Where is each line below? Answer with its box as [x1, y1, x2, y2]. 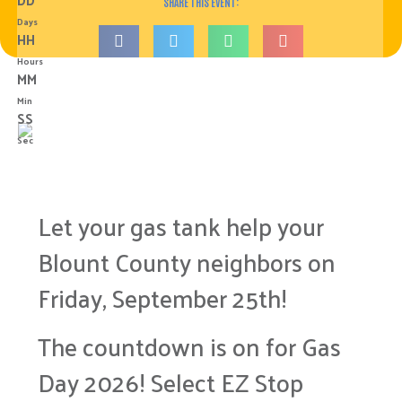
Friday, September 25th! [38, 275, 287, 319]
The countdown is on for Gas [38, 324, 341, 369]
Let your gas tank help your [38, 204, 324, 248]
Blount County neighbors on [38, 240, 336, 284]
